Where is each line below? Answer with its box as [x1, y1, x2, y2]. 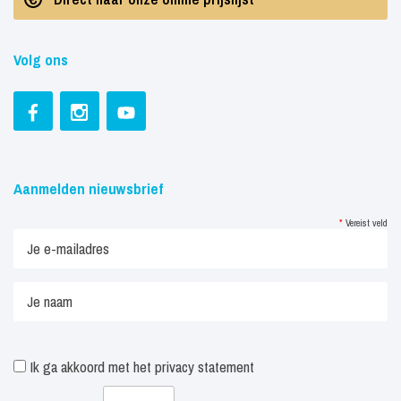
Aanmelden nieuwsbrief [13, 178, 163, 199]
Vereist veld [343, 216, 388, 229]
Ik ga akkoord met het [26, 356, 155, 377]
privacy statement [155, 356, 254, 377]
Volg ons [13, 49, 68, 70]
